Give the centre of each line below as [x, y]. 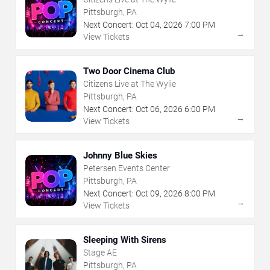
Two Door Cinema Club [129, 71]
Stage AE [100, 253]
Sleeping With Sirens [125, 240]
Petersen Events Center [127, 168]
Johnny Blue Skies [120, 156]
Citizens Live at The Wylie [130, 84]
